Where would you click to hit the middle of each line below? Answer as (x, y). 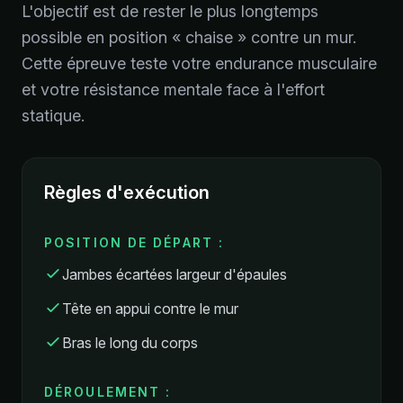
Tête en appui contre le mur (150, 308)
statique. (53, 115)
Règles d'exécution (127, 192)
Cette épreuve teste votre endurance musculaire (199, 63)
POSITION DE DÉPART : (134, 242)
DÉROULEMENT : (108, 391)
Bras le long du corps (130, 342)
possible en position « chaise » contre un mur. (189, 37)
